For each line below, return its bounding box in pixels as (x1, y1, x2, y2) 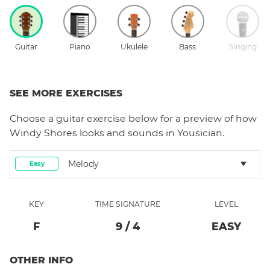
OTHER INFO (10, 254, 73, 266)
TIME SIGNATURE (95, 199, 160, 209)
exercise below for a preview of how (84, 112, 257, 124)
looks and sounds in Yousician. (77, 127, 224, 139)
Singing (228, 42, 257, 51)
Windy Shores (10, 127, 77, 139)
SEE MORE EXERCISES (10, 87, 122, 99)
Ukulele (120, 42, 148, 51)
